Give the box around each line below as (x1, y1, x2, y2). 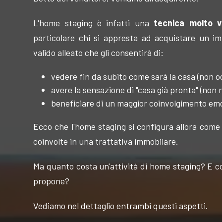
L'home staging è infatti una (33, 17, 149, 29)
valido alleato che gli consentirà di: (33, 47, 164, 58)
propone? (33, 175, 70, 187)
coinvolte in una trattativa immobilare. (33, 136, 179, 147)
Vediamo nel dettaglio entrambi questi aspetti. (33, 200, 209, 212)
